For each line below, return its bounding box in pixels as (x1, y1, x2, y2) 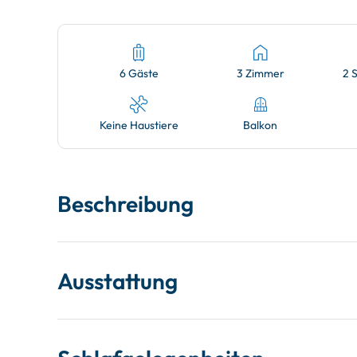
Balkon (243, 118, 278, 132)
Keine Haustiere (99, 118, 178, 132)
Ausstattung (57, 266, 178, 295)
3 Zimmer (236, 66, 284, 80)
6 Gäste (119, 66, 159, 80)
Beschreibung (57, 189, 194, 218)
